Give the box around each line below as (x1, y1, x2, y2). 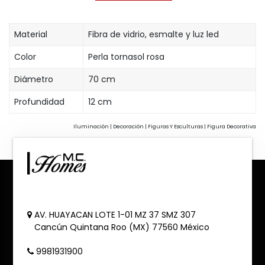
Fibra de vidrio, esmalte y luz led (88, 28, 219, 40)
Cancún (34, 221, 68, 234)
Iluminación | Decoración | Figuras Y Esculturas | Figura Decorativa (73, 122, 256, 130)
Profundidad (14, 95, 64, 108)
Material (14, 28, 47, 40)
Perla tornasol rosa (88, 50, 164, 63)
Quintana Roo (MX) (70, 221, 150, 234)
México (180, 221, 210, 234)
